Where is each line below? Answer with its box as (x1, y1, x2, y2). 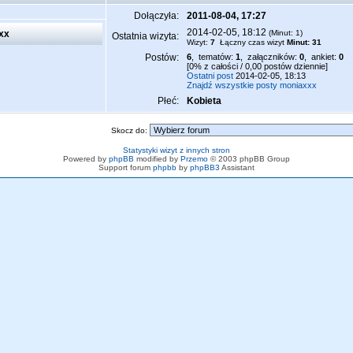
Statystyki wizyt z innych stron (123, 146, 230, 154)
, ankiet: (304, 52, 339, 61)
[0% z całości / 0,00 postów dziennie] (187, 61, 328, 71)
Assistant (220, 163, 255, 172)
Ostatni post (187, 71, 233, 80)
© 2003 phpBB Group (208, 154, 290, 163)
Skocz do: (111, 126, 150, 135)
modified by (134, 154, 180, 163)
